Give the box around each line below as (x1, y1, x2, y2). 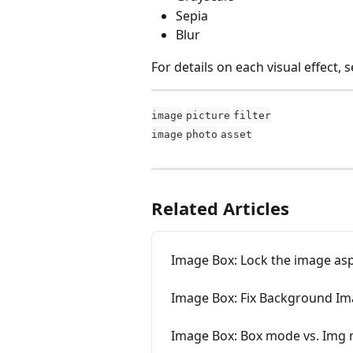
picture (186, 109, 230, 121)
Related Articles (151, 196, 289, 221)
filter (233, 109, 271, 121)
